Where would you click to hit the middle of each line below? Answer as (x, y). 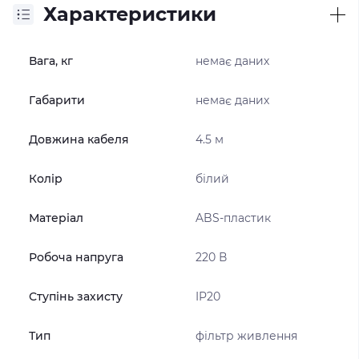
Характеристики (130, 14)
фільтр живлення (246, 336)
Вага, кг (51, 61)
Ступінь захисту (76, 296)
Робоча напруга (76, 257)
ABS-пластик (233, 218)
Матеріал (56, 218)
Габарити (57, 100)
